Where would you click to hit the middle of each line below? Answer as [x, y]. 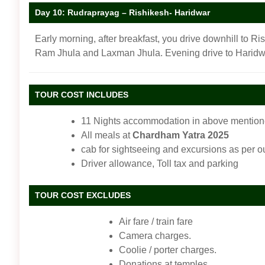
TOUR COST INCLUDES [82, 94]
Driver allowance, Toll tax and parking [160, 163]
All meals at [107, 135]
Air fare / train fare [156, 221]
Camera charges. [155, 235]
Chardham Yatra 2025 [181, 135]
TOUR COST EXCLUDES [83, 195]
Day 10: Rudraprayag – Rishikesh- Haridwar [122, 12]
